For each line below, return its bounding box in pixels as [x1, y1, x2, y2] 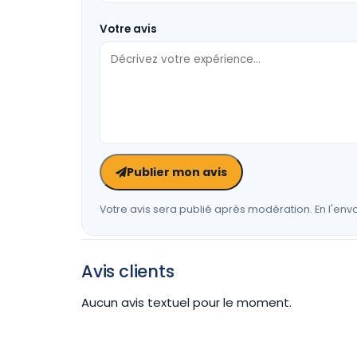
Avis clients [81, 260, 175, 283]
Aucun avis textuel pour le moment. [81, 294, 292, 311]
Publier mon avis [127, 164, 227, 180]
